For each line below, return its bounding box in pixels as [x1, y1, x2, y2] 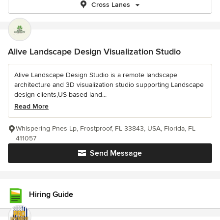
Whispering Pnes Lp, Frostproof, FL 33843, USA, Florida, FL [16, 124, 195, 133]
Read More [14, 102, 49, 110]
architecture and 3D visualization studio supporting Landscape [14, 81, 204, 89]
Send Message [90, 148, 142, 158]
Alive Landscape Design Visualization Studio [8, 46, 181, 57]
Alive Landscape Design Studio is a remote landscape [14, 71, 177, 79]
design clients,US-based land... [14, 90, 107, 99]
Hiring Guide [29, 189, 73, 199]
